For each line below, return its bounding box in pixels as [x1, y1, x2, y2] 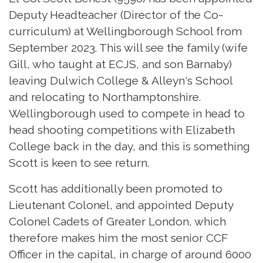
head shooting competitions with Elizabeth [9, 123, 235, 136]
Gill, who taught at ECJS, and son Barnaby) [9, 57, 232, 70]
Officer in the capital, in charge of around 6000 [9, 247, 251, 261]
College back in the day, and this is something [9, 139, 250, 153]
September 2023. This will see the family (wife [9, 41, 248, 54]
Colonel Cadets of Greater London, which [9, 214, 226, 228]
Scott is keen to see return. [9, 156, 152, 169]
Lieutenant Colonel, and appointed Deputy [9, 198, 233, 211]
